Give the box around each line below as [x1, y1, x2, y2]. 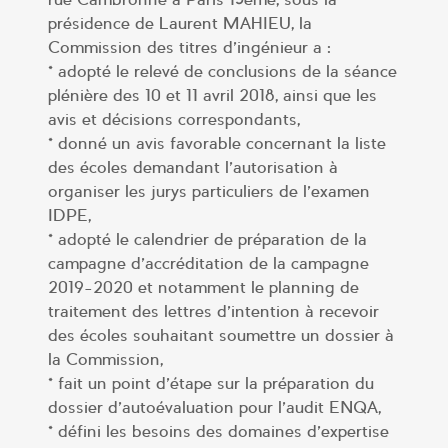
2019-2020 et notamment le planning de [47, 276, 359, 298]
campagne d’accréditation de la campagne [47, 252, 369, 274]
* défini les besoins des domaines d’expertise [47, 420, 389, 442]
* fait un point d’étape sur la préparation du [47, 372, 374, 394]
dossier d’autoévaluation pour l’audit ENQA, [47, 396, 381, 418]
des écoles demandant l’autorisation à [47, 156, 338, 178]
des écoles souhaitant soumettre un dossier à [47, 324, 394, 346]
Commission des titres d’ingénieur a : [47, 36, 331, 58]
